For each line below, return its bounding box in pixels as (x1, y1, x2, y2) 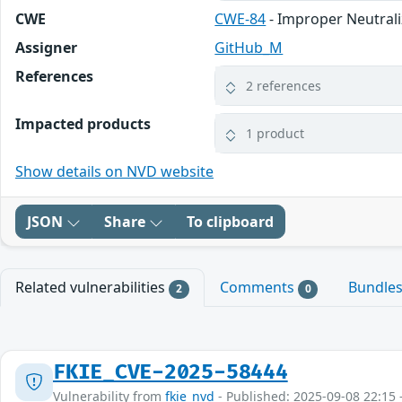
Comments (219, 277, 298, 298)
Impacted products (15, 114, 151, 135)
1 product (246, 125, 305, 143)
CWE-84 (214, 9, 267, 30)
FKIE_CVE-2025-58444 (53, 359, 288, 385)
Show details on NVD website (15, 162, 214, 182)
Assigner (15, 38, 77, 58)
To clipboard (187, 212, 274, 232)
